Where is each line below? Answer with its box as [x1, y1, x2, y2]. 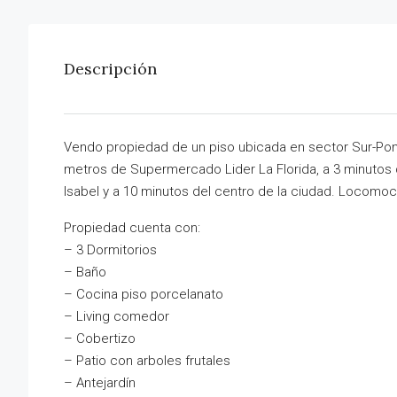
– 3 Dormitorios [64, 242, 157, 259]
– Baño [64, 264, 106, 281]
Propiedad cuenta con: [64, 220, 200, 237]
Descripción [64, 58, 157, 80]
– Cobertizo [64, 331, 136, 347]
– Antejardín [64, 375, 136, 392]
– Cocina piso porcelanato [64, 286, 223, 303]
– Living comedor [64, 308, 169, 325]
